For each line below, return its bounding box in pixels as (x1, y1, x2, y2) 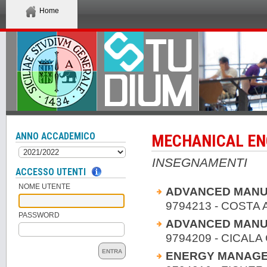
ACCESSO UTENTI (15, 167, 86, 178)
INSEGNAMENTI (152, 155, 247, 169)
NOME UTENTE (18, 182, 70, 191)
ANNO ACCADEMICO (15, 131, 95, 142)
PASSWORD (18, 211, 60, 220)
